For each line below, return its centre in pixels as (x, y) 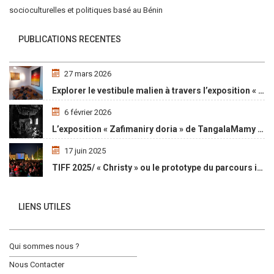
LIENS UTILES (45, 207)
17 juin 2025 (85, 151)
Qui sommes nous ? (44, 246)
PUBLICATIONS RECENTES (70, 39)
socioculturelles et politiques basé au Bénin (86, 10)
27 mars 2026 (88, 74)
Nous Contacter (37, 265)
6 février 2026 (88, 112)
